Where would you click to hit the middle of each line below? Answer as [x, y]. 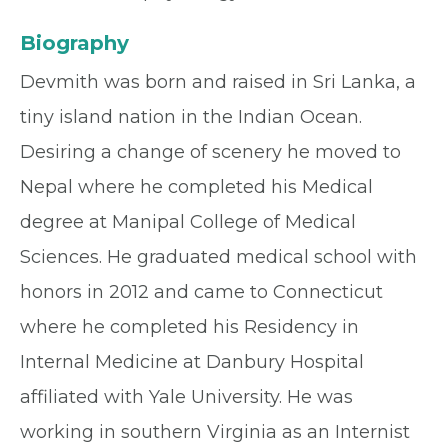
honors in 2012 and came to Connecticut [201, 292]
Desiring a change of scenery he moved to [210, 152]
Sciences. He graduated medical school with [218, 257]
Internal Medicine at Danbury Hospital [192, 362]
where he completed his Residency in [189, 327]
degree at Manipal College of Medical [188, 222]
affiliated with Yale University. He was [186, 397]
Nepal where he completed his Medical [196, 187]
